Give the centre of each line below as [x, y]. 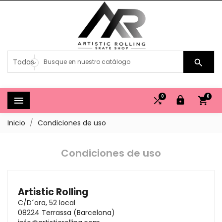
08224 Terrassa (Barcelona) [66, 213]
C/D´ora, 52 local [47, 203]
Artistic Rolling [53, 192]
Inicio [16, 123]
